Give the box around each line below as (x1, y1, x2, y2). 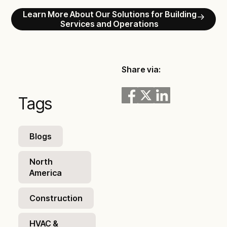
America (29, 168, 62, 178)
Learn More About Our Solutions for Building (22, 9, 197, 19)
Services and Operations (60, 19, 159, 29)
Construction (29, 193, 83, 203)
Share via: (122, 64, 161, 74)
